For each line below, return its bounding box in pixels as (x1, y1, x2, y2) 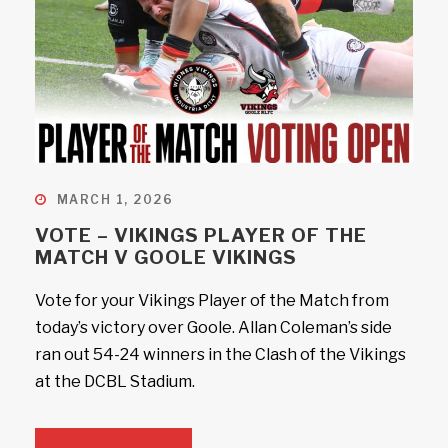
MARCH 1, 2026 (56, 192, 173, 207)
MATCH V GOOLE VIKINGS (35, 246, 297, 269)
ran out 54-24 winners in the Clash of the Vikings (35, 345, 406, 364)
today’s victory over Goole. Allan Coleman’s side (35, 318, 392, 337)
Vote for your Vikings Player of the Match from (35, 291, 389, 310)
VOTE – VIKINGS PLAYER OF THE (35, 224, 367, 247)
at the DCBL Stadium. (35, 372, 195, 391)
